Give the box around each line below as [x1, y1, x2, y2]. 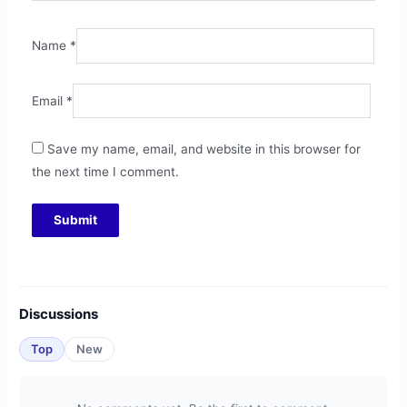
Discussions [19, 305, 99, 323]
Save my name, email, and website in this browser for [46, 142, 361, 157]
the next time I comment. [31, 164, 179, 180]
